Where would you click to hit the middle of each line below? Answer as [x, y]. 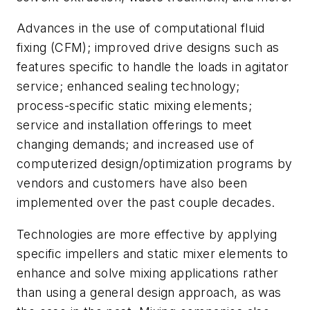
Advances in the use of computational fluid [141, 28]
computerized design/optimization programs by [155, 164]
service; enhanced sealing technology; [128, 86]
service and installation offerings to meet [135, 125]
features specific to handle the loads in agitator [153, 67]
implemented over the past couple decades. [146, 203]
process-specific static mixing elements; [134, 106]
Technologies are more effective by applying [147, 234]
